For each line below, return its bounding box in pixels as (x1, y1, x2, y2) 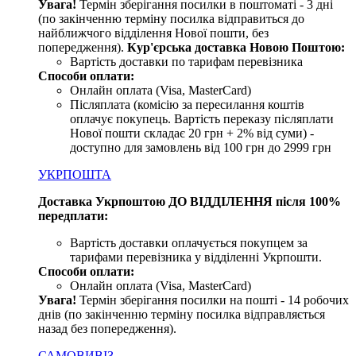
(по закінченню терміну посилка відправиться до (38, 11, 304, 25)
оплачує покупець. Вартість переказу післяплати (70, 111, 334, 126)
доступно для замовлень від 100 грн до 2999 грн (70, 140, 331, 154)
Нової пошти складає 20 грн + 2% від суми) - (70, 126, 314, 140)
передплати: (38, 208, 108, 222)
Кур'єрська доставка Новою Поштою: (127, 40, 345, 54)
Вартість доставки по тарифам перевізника (70, 54, 303, 68)
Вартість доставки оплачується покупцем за (70, 235, 308, 250)
